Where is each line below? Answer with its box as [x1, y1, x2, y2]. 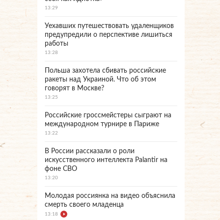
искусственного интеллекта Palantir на [45, 157, 167, 164]
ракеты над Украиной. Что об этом [45, 76, 156, 83]
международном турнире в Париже [45, 121, 159, 128]
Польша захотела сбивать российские [45, 67, 166, 74]
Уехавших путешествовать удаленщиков [45, 23, 174, 29]
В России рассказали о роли [45, 148, 135, 155]
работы [45, 40, 68, 47]
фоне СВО [45, 165, 77, 172]
